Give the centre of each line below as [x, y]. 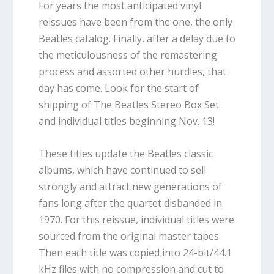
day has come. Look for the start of [118, 88]
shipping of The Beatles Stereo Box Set [128, 105]
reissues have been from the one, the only [135, 22]
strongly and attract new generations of [130, 186]
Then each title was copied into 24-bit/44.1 [135, 252]
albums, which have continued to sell [122, 170]
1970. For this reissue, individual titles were [136, 219]
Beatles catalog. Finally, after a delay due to [137, 39]
